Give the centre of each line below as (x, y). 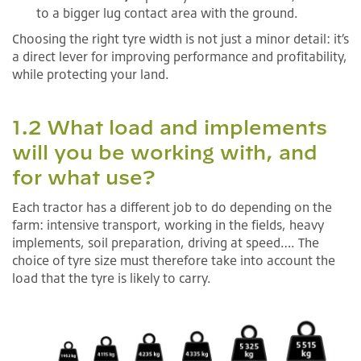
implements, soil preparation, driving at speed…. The (166, 242)
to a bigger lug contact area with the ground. (167, 12)
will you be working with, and (165, 152)
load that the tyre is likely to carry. (112, 278)
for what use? (83, 177)
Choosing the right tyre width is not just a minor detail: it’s (180, 38)
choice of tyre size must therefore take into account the (174, 260)
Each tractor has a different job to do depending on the (172, 207)
